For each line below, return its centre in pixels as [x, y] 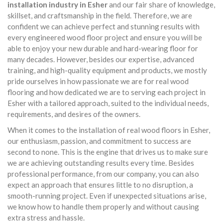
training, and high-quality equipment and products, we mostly [107, 70]
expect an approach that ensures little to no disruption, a [100, 185]
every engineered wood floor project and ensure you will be [105, 37]
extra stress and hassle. [46, 218]
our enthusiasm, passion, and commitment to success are [99, 141]
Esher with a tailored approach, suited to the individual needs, [108, 103]
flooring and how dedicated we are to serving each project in [107, 92]
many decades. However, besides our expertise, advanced [101, 59]
